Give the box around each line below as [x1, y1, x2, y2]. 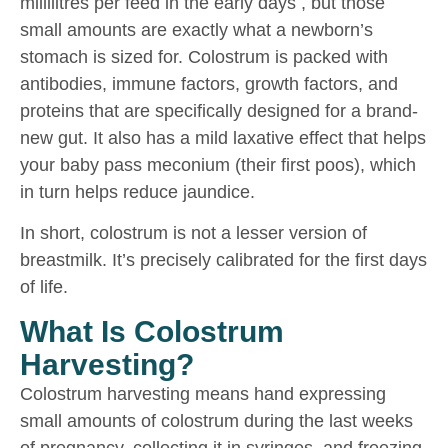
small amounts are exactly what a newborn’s [20, 19, 373, 40]
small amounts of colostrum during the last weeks [20, 411, 413, 432]
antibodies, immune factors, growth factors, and [20, 73, 398, 94]
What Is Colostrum [20, 315, 284, 349]
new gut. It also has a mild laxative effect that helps [20, 127, 426, 148]
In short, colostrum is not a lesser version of [20, 222, 367, 243]
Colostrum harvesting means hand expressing [20, 384, 386, 405]
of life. [20, 276, 68, 297]
